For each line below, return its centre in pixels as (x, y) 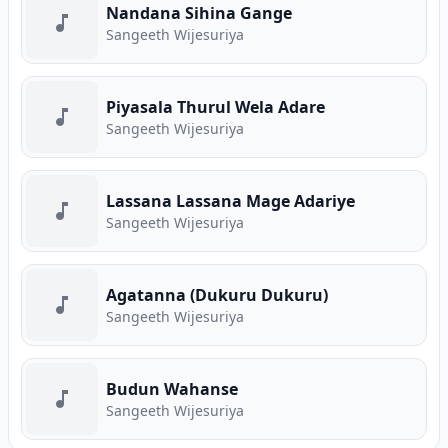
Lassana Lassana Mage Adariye (230, 201)
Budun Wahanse (172, 389)
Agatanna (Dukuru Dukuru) (217, 295)
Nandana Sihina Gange (199, 13)
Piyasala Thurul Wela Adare (215, 107)
